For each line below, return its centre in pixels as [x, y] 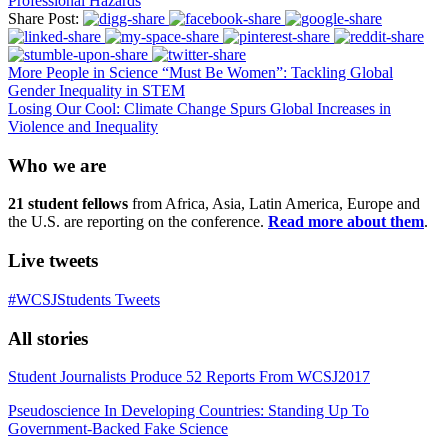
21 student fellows [68, 204]
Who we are [57, 165]
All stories [48, 338]
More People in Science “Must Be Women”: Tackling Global [200, 72]
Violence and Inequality [83, 126]
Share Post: [43, 18]
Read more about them [346, 222]
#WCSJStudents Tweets [84, 299]
